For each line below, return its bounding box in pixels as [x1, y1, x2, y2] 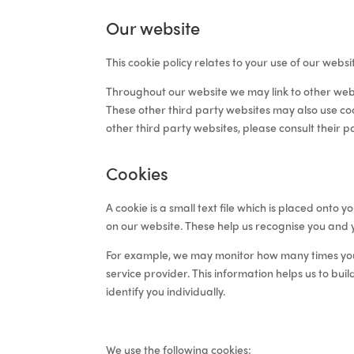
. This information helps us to [187, 264, 332, 281]
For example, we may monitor [106, 246, 258, 262]
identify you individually [106, 282, 224, 299]
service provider [106, 264, 188, 281]
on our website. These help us [106, 217, 256, 233]
